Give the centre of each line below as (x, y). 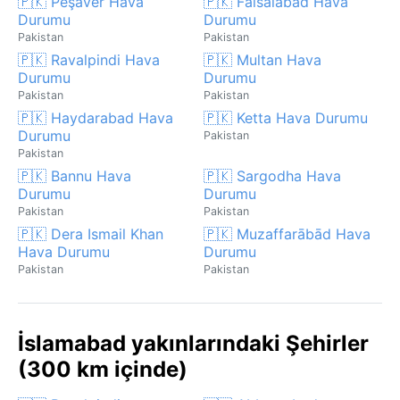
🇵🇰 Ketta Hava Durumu (286, 117)
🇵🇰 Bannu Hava (75, 175)
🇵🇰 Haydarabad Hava (96, 117)
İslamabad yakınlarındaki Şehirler (193, 343)
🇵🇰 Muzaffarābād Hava (287, 233)
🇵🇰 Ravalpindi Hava (89, 59)
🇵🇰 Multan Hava (262, 59)
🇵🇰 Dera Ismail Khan (91, 233)
